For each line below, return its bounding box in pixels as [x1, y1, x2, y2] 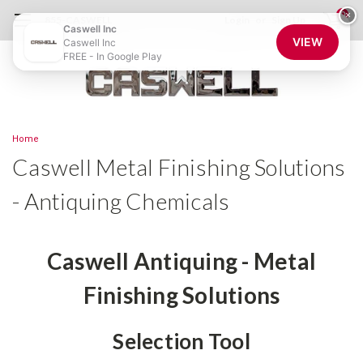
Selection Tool [113, 328, 250, 355]
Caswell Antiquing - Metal [46, 246, 317, 275]
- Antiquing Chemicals [12, 187, 230, 215]
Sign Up [271, 14, 306, 26]
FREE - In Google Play [63, 50, 162, 62]
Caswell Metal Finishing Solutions [12, 153, 346, 181]
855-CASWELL [45, 14, 112, 26]
